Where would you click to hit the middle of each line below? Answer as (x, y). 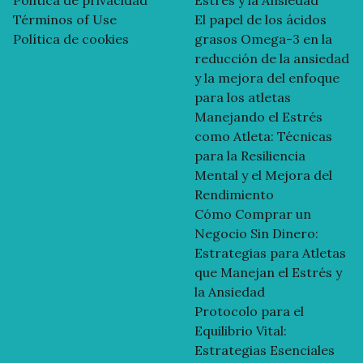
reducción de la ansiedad (272, 58)
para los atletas (243, 97)
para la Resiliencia (250, 155)
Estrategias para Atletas (270, 252)
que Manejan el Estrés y (268, 272)
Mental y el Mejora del (263, 175)
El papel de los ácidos (261, 19)
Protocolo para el (249, 311)
